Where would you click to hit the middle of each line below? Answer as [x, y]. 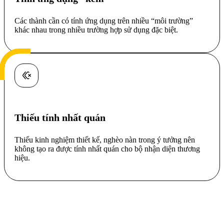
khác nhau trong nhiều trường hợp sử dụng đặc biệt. [96, 29]
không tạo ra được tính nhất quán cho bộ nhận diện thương [107, 148]
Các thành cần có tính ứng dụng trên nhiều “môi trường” [104, 20]
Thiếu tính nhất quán [60, 117]
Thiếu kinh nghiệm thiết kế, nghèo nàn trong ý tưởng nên [105, 139]
